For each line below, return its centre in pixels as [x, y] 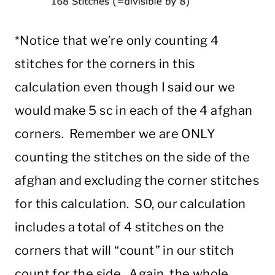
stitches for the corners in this [105, 64]
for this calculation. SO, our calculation [130, 204]
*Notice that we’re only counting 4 [117, 41]
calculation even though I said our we [125, 87]
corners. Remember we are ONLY [115, 134]
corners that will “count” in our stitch [125, 251]
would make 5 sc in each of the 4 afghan [134, 111]
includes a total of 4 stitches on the [120, 227]
